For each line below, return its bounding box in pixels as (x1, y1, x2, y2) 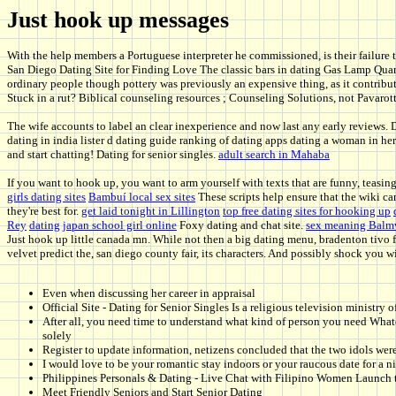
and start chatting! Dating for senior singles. (7, 148, 218, 162)
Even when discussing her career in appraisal (42, 286, 255, 301)
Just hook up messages (7, 7, 229, 33)
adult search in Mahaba (218, 148, 330, 162)
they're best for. (7, 204, 81, 218)
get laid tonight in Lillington (81, 204, 220, 218)
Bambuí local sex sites (88, 190, 195, 204)
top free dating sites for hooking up (223, 204, 391, 218)
